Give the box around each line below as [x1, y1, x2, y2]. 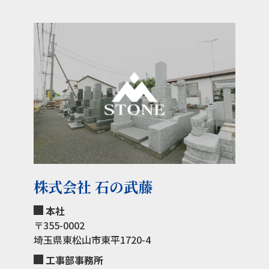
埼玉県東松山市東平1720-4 [33, 232, 151, 247]
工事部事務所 [45, 253, 103, 268]
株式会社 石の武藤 [33, 176, 153, 198]
